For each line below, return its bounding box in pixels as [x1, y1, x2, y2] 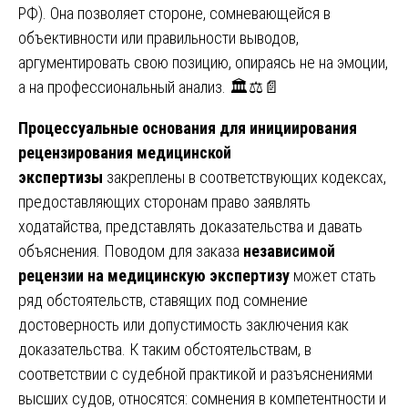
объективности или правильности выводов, [18, 27, 299, 47]
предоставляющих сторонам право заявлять [18, 191, 311, 211]
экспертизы [18, 167, 103, 187]
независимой [243, 240, 335, 260]
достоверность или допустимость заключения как [18, 314, 349, 334]
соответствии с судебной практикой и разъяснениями [18, 363, 372, 383]
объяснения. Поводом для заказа [18, 240, 243, 260]
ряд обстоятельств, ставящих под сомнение [18, 290, 308, 310]
